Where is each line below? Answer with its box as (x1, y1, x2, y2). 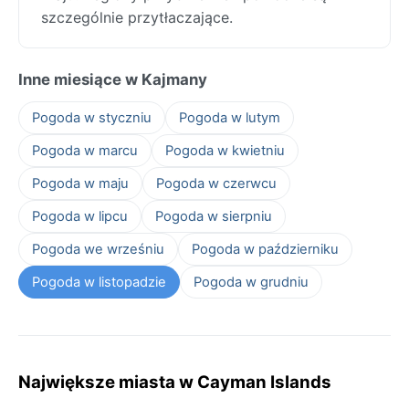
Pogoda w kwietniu (165, 142, 285, 159)
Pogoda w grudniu (194, 273, 309, 290)
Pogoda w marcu (32, 142, 138, 159)
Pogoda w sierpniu (155, 207, 272, 225)
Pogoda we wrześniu (32, 240, 164, 257)
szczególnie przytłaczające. (41, 7, 233, 26)
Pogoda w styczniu (32, 109, 152, 126)
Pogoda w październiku (192, 240, 339, 257)
